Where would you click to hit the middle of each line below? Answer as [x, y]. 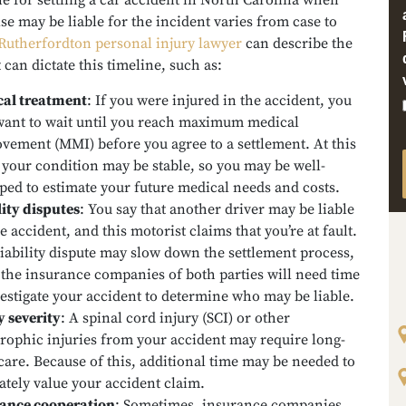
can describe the [297, 43]
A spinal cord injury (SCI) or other [179, 318]
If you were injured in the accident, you [223, 101]
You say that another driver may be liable [221, 209]
